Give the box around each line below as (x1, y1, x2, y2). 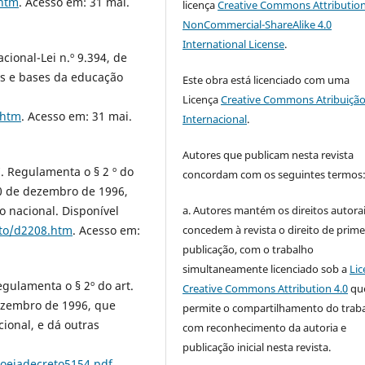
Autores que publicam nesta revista (182, 147, 354, 162)
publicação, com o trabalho (182, 241, 314, 257)
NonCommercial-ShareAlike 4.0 (182, 16, 332, 32)
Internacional (182, 111, 248, 126)
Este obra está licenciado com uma (182, 72, 350, 87)
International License (182, 36, 285, 51)
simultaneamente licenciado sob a (182, 261, 350, 276)
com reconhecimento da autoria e (182, 319, 347, 335)
